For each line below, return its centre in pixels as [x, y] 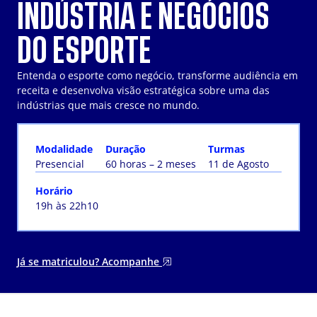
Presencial [60, 164]
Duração [125, 149]
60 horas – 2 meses [150, 164]
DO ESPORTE [84, 51]
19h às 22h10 [67, 206]
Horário [54, 191]
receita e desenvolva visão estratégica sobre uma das [143, 91]
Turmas [227, 149]
